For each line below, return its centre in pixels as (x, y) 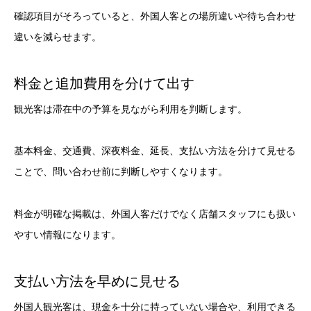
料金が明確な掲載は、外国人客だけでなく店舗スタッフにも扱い (155, 214)
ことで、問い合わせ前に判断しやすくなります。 (121, 172)
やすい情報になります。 (67, 235)
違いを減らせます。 (58, 36)
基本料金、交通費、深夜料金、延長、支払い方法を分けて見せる (155, 151)
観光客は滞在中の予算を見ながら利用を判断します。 (131, 109)
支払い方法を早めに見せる (97, 281)
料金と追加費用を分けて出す (104, 83)
